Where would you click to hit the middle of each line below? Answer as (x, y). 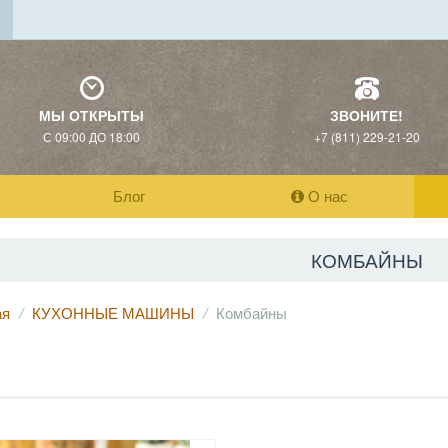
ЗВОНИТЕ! (366, 115)
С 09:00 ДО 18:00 (91, 136)
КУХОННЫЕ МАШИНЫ (113, 312)
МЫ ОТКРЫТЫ (91, 115)
